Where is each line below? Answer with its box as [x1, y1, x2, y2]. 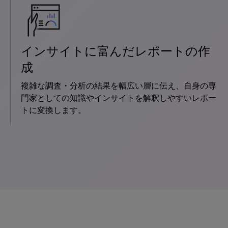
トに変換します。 [21, 105, 86, 115]
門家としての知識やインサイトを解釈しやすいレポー [21, 93, 216, 103]
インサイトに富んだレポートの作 [21, 44, 210, 59]
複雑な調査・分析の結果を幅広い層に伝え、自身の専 [21, 81, 216, 91]
